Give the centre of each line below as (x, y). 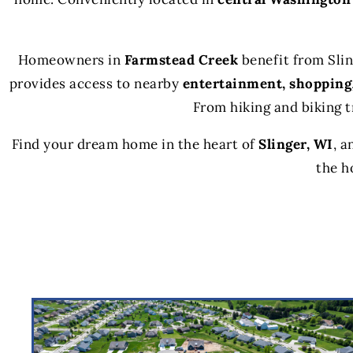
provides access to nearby (96, 83)
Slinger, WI (296, 144)
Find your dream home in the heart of (135, 144)
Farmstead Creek (181, 59)
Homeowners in (71, 59)
